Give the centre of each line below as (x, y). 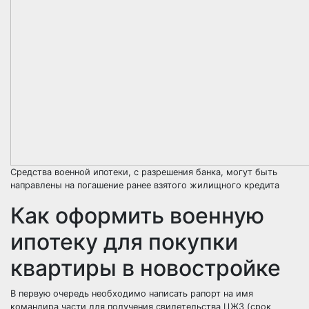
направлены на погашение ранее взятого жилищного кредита (145, 185)
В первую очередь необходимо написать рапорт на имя (132, 293)
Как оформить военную (137, 216)
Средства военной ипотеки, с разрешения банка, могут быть (144, 172)
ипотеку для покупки (124, 242)
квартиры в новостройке (146, 268)
